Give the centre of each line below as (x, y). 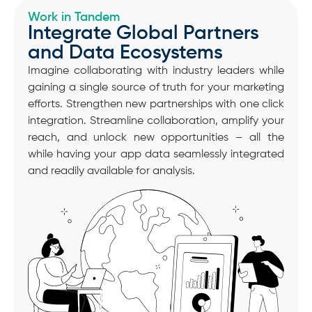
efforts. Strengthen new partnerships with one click (156, 104)
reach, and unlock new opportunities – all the (156, 138)
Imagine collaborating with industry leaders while (156, 71)
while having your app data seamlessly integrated (156, 154)
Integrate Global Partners (143, 33)
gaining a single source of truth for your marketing (156, 87)
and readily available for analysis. (111, 171)
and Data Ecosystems (125, 53)
